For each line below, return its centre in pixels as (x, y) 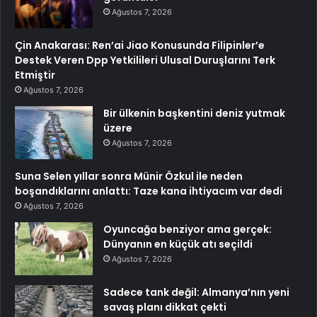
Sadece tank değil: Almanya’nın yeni (196, 292)
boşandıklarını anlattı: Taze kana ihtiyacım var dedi (149, 191)
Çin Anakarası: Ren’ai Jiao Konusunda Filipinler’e (140, 45)
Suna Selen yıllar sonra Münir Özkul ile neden (129, 176)
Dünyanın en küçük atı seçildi (178, 244)
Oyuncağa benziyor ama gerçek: (188, 229)
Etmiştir (35, 75)
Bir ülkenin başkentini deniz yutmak (194, 113)
